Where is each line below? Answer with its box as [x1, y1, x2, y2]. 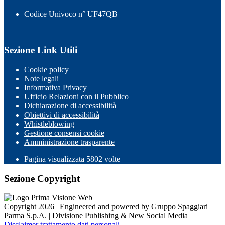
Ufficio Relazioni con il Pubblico [24, 92, 129, 101]
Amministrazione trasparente [24, 137, 115, 146]
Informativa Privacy [24, 83, 87, 92]
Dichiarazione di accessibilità [24, 101, 116, 110]
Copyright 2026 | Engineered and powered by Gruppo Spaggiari [4, 202, 208, 211]
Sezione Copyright [4, 173, 80, 184]
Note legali [24, 74, 59, 83]
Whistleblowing [24, 119, 74, 128]
